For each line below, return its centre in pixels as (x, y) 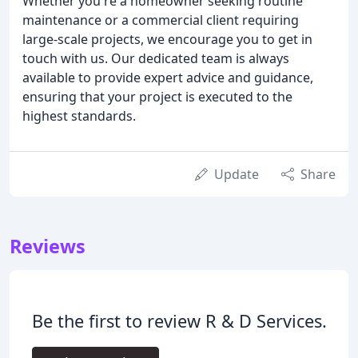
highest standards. (79, 115)
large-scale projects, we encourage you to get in (167, 39)
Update (237, 174)
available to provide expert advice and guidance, (168, 77)
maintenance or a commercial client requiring (161, 20)
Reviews (48, 246)
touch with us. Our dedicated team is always (156, 58)
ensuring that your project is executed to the (157, 96)
